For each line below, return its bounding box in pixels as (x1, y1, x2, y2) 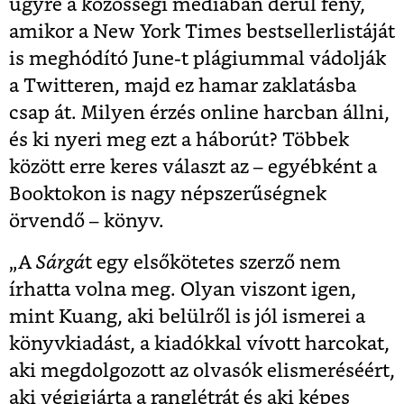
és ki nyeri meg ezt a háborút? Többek (9, 130, 349, 150)
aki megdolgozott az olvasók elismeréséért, (9, 361, 395, 381)
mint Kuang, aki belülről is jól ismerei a (9, 307, 365, 326)
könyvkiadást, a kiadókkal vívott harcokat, (9, 334, 390, 353)
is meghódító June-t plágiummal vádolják (9, 49, 386, 69)
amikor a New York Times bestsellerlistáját (9, 22, 395, 41)
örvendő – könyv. (9, 211, 164, 231)
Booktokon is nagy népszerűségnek (9, 184, 326, 204)
